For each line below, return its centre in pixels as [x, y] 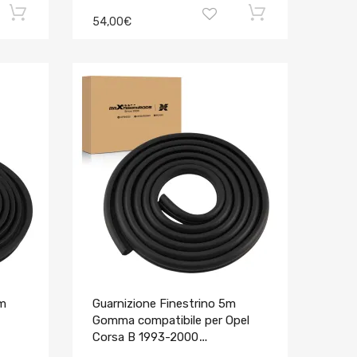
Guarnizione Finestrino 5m [164, 304]
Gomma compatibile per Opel [171, 320]
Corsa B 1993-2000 [145, 337]
